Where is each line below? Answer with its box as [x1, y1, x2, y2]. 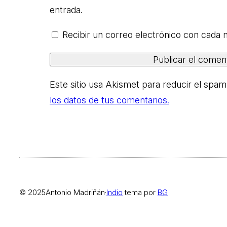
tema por [123, 187, 158, 198]
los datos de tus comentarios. [50, 95, 169, 106]
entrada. [50, 5, 83, 16]
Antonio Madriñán [46, 187, 105, 198]
